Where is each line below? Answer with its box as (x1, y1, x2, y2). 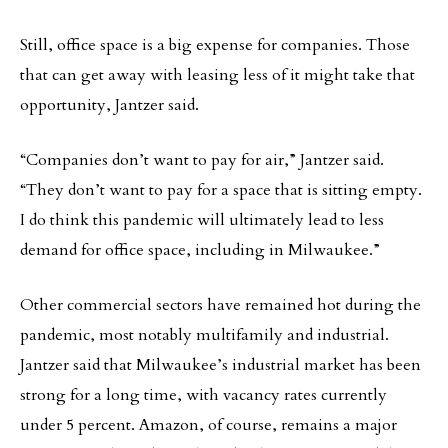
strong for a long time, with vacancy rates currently (20, 384, 387, 406)
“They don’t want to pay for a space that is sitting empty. (20, 179, 422, 201)
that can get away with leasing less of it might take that (20, 64, 415, 86)
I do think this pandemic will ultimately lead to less (20, 209, 384, 231)
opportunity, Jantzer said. (20, 94, 199, 116)
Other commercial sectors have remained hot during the (20, 294, 421, 316)
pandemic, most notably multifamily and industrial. (20, 324, 389, 346)
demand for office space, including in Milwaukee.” (20, 239, 380, 261)
